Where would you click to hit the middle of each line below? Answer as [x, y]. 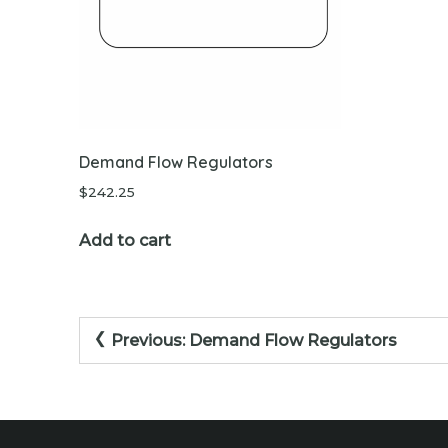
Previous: [148, 340]
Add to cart [125, 240]
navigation [151, 366]
